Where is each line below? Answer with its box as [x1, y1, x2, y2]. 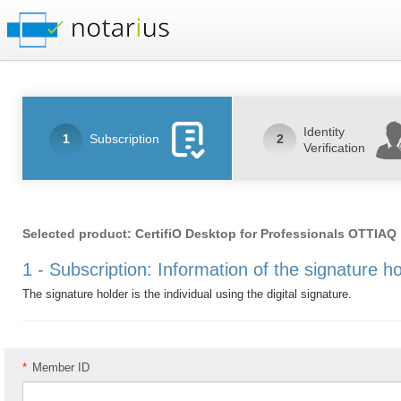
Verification [303, 140, 366, 155]
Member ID [32, 361, 90, 374]
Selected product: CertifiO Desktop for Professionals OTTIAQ [22, 226, 397, 241]
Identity [303, 124, 346, 139]
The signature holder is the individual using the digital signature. [22, 287, 352, 301]
